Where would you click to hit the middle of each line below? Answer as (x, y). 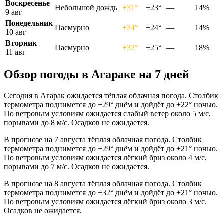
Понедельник (29, 23)
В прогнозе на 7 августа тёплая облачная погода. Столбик (103, 140)
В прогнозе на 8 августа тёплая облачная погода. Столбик (103, 184)
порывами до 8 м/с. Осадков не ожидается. (77, 123)
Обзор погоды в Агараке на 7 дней (97, 75)
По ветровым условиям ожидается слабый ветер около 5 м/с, (107, 114)
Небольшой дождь (86, 7)
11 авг (16, 52)
